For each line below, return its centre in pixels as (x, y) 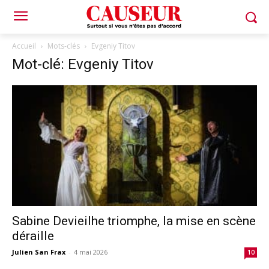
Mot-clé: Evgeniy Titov (83, 64)
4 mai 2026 (91, 252)
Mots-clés (64, 46)
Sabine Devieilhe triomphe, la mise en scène (134, 221)
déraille (33, 236)
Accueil (24, 46)
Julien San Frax (39, 252)
